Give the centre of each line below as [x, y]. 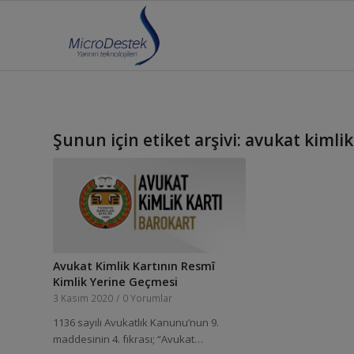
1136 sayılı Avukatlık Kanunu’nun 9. [136, 322]
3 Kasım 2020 [83, 298]
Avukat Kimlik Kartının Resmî [134, 265]
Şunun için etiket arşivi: [149, 140]
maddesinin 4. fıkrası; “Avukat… [128, 339]
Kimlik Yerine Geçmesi [115, 281]
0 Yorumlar [147, 298]
